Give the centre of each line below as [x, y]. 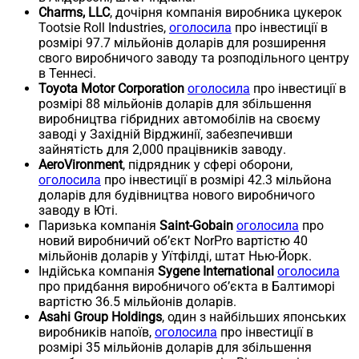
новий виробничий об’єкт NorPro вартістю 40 [173, 240]
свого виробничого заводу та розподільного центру [194, 58]
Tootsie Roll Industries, [104, 27]
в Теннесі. [67, 73]
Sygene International [216, 271]
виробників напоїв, [97, 332]
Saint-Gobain [196, 225]
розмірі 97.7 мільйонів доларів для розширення [182, 42]
